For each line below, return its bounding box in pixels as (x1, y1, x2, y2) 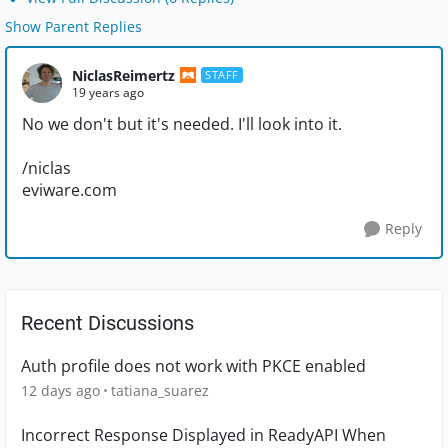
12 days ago (21, 381, 100, 401)
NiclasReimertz (72, 65, 175, 85)
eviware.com (22, 179, 117, 202)
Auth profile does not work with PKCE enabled (21, 355, 366, 378)
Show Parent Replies (5, 17, 142, 37)
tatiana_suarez (111, 381, 209, 401)
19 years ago (72, 83, 144, 101)
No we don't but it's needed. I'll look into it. (22, 113, 342, 136)
